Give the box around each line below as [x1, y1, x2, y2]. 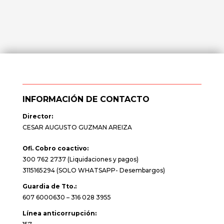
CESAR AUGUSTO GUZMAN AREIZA [22, 123, 132, 131]
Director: [22, 112, 53, 120]
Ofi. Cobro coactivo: [22, 144, 88, 152]
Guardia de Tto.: [22, 182, 76, 190]
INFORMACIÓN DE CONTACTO [22, 94, 149, 104]
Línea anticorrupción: [22, 209, 96, 217]
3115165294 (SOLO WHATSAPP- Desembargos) [22, 166, 165, 174]
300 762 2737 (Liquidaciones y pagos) [22, 155, 138, 163]
